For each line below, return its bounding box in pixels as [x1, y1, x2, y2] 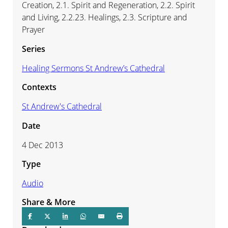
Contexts [21, 81, 56, 93]
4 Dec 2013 [21, 139, 63, 151]
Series [21, 43, 45, 54]
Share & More [21, 196, 75, 208]
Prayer [21, 24, 45, 36]
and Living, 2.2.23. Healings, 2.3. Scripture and [21, 12, 187, 23]
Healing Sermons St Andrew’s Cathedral [21, 62, 165, 74]
